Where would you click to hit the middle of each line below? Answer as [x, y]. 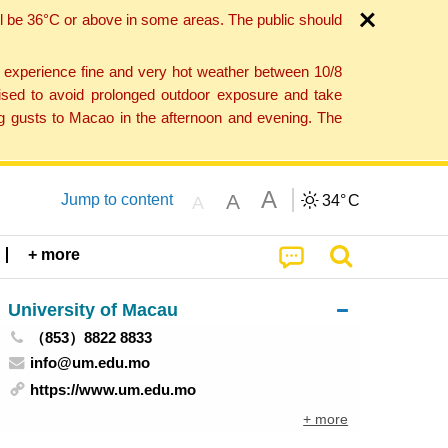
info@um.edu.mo [90, 362]
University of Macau [92, 309]
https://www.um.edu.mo [113, 390]
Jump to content [116, 199]
